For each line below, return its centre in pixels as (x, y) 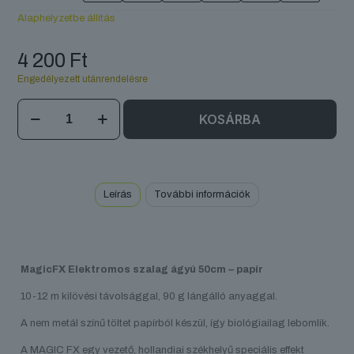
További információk (202, 195)
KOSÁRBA (230, 120)
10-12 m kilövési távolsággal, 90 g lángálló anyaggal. (149, 297)
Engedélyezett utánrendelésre (83, 79)
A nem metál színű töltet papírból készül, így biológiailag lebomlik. (175, 324)
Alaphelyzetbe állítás (67, 19)
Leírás (118, 195)
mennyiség (43, 181)
